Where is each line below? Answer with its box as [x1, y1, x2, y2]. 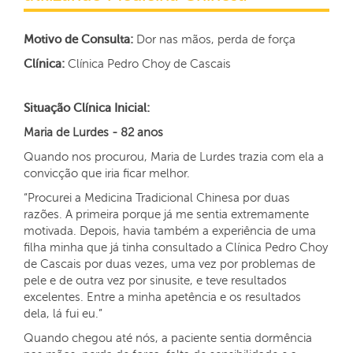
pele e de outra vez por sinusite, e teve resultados [24, 274, 287, 287]
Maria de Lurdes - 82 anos [24, 126, 163, 139]
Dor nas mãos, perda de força [133, 33, 295, 46]
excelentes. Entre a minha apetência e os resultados [24, 291, 301, 303]
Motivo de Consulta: [24, 33, 133, 46]
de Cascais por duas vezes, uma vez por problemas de [24, 258, 315, 270]
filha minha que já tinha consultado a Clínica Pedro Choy [24, 241, 328, 254]
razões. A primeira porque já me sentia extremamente [24, 208, 309, 221]
